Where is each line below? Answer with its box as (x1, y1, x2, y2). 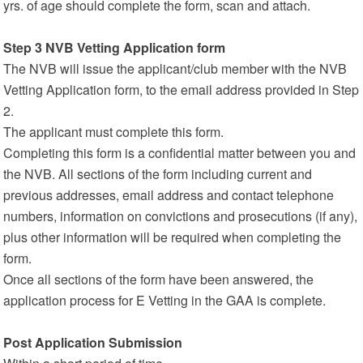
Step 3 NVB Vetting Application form (3, 38, 226, 57)
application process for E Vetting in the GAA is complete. (3, 291, 327, 310)
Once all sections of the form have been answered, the (3, 270, 314, 288)
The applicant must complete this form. (3, 122, 224, 141)
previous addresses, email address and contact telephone (3, 186, 335, 204)
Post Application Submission (3, 333, 183, 352)
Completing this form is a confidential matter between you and (3, 143, 357, 162)
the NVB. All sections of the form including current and (3, 164, 313, 183)
